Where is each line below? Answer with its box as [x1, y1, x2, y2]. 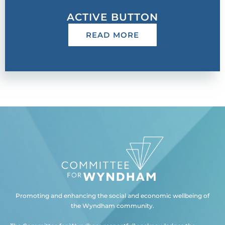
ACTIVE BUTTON [67, 11, 158, 23]
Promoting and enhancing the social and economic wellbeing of [16, 191, 209, 199]
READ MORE [85, 30, 140, 40]
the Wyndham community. [71, 201, 154, 209]
